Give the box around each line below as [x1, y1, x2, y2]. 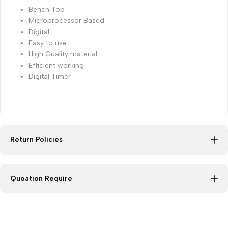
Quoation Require [10, 174, 72, 183]
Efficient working [28, 61, 84, 70]
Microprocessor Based [28, 16, 104, 25]
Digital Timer [28, 72, 73, 81]
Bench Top [28, 5, 65, 14]
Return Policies [10, 135, 63, 144]
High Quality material [28, 49, 97, 59]
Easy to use [28, 38, 67, 47]
